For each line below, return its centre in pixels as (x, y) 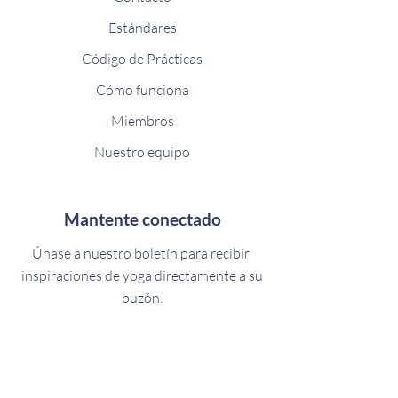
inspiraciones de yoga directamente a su (142, 275)
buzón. (142, 298)
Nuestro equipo (142, 152)
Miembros (142, 121)
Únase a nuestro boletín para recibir (142, 253)
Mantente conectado (142, 219)
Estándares (142, 28)
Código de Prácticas (142, 59)
